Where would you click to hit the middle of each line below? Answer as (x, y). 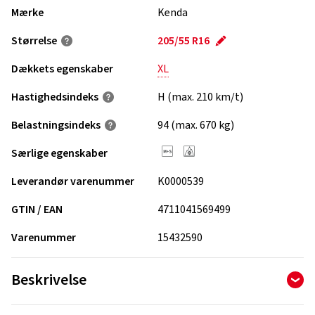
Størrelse (34, 41)
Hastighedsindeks (55, 97)
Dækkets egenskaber (62, 69)
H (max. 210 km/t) (200, 97)
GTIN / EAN (37, 210)
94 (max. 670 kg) (196, 125)
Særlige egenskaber (59, 153)
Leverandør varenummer (73, 181)
